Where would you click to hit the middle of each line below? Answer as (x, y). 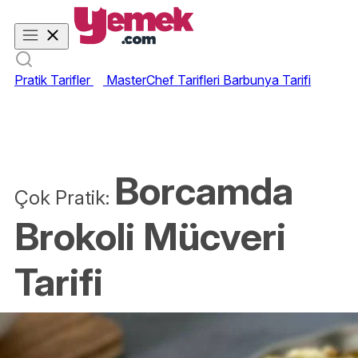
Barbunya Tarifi (267, 80)
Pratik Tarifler (54, 80)
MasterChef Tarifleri (165, 80)
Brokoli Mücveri (150, 236)
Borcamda (204, 191)
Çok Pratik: (64, 198)
